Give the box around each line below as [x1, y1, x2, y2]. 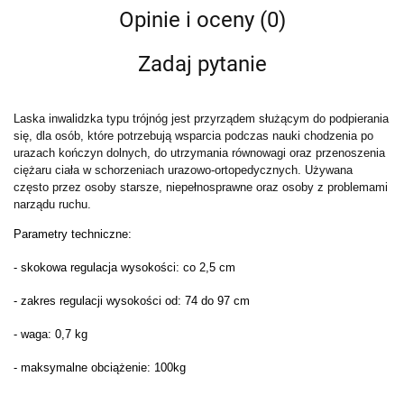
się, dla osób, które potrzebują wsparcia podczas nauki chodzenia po [14, 129, 373, 142]
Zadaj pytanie [137, 51, 267, 77]
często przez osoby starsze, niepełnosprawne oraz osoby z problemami [14, 180, 388, 194]
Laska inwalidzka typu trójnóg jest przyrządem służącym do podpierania [14, 112, 389, 125]
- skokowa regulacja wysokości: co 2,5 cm [14, 261, 235, 274]
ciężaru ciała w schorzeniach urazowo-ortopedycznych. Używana [14, 163, 353, 177]
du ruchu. [42, 197, 91, 211]
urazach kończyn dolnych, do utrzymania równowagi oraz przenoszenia [14, 146, 385, 160]
